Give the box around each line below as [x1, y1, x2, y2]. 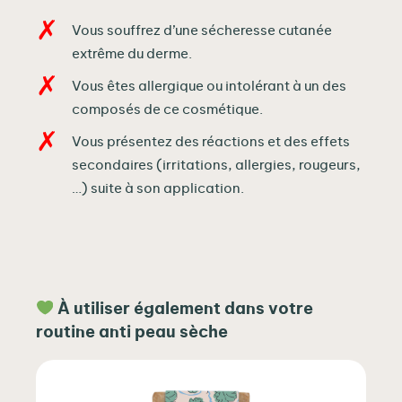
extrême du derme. [72, 48, 192, 62]
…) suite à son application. [72, 182, 244, 197]
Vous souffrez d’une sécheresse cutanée [72, 24, 332, 39]
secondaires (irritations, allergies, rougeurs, [72, 159, 361, 173]
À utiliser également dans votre [53, 301, 313, 318]
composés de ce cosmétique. [72, 103, 263, 118]
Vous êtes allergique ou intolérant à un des [72, 80, 346, 94]
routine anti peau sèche [36, 324, 228, 341]
